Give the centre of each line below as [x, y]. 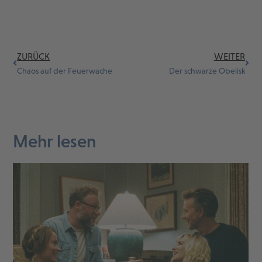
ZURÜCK [34, 57]
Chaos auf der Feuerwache [65, 71]
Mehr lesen [55, 142]
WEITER [229, 57]
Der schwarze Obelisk [207, 71]
